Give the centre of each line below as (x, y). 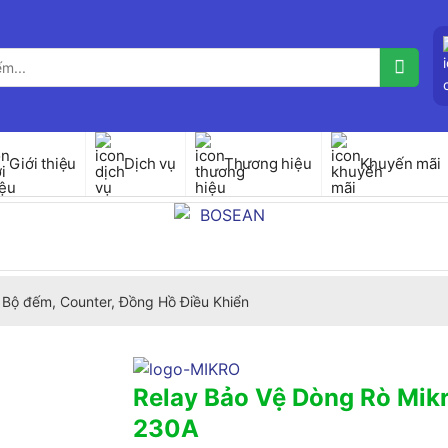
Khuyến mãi (400, 163)
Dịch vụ (150, 163)
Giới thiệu (43, 163)
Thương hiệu (267, 163)
